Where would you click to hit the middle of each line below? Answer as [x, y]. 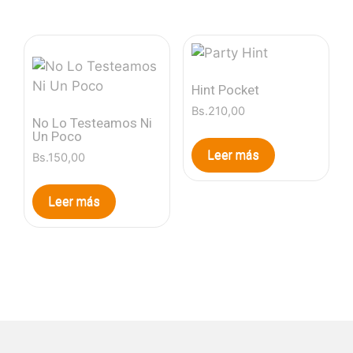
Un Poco [57, 136]
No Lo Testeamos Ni [92, 123]
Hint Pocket [225, 89]
